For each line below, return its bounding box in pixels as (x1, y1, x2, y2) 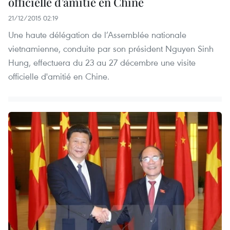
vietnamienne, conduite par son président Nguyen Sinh (8, 42, 214, 54)
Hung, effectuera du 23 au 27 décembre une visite (8, 56, 196, 68)
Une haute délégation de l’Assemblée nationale (8, 28, 186, 41)
